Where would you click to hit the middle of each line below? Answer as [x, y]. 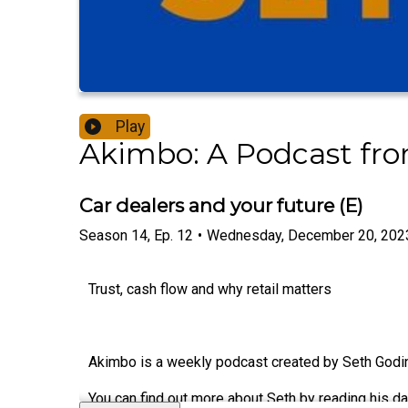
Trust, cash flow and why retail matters [210, 289]
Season [103, 235]
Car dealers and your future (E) [221, 206]
